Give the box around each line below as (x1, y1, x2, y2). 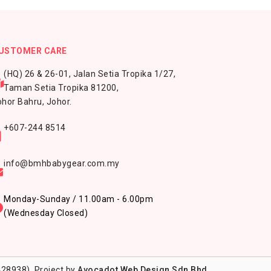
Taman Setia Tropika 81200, (4, 83, 119, 93)
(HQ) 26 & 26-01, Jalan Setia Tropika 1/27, (4, 69, 175, 79)
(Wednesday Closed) (4, 208, 88, 218)
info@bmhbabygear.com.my (4, 158, 120, 168)
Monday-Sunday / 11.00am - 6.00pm (4, 194, 153, 204)
